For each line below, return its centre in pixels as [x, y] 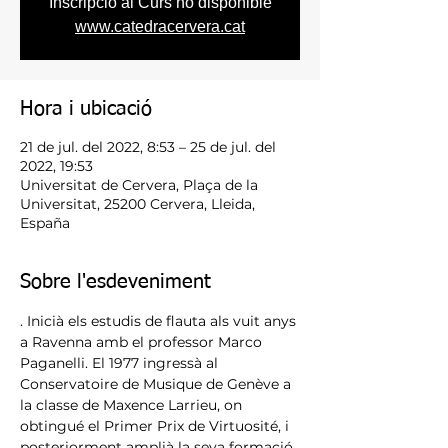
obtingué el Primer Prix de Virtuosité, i [156, 426]
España [45, 223]
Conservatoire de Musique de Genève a [157, 384]
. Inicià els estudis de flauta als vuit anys [160, 321]
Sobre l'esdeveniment [115, 282]
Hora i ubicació [86, 109]
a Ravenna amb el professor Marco [143, 342]
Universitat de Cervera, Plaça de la [139, 185]
